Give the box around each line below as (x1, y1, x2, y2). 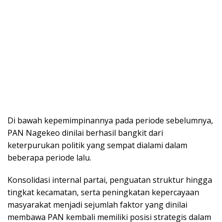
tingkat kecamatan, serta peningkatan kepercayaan (7, 187, 199, 198)
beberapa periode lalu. (7, 152, 91, 164)
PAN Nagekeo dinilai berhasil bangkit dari (7, 127, 163, 139)
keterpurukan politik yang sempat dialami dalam (7, 140, 187, 151)
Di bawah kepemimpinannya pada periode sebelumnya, (7, 115, 213, 126)
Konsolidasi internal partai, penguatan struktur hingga (7, 174, 212, 186)
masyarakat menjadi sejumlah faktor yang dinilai (7, 199, 187, 211)
